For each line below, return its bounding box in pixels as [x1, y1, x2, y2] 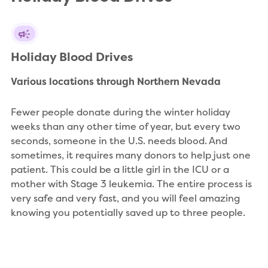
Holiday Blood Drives [11, 48, 133, 65]
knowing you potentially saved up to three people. [11, 206, 245, 220]
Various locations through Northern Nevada [11, 75, 221, 89]
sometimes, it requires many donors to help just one [11, 148, 251, 162]
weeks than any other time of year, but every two [11, 120, 240, 133]
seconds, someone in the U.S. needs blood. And [11, 134, 227, 148]
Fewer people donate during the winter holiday [11, 105, 230, 119]
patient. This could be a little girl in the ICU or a [11, 163, 229, 176]
